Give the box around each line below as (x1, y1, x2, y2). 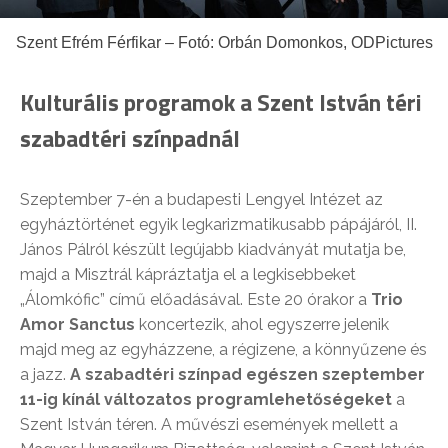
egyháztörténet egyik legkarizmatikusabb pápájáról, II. (20, 214, 417, 234)
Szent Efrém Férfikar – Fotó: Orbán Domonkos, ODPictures (15, 33, 433, 51)
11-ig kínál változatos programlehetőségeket (20, 389, 392, 409)
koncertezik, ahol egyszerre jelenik (135, 314, 389, 334)
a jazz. (20, 364, 66, 384)
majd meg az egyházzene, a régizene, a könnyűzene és (20, 339, 427, 359)
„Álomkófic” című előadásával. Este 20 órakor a (20, 289, 371, 309)
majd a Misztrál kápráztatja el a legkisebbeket (20, 264, 356, 284)
